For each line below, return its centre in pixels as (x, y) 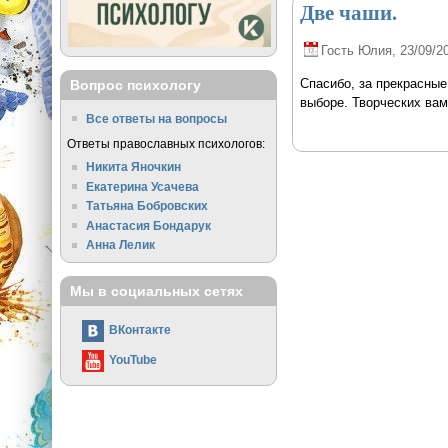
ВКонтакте (139, 330)
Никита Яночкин (134, 166)
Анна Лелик (121, 245)
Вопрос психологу (135, 85)
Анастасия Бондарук (149, 225)
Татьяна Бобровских (147, 206)
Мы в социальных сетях (156, 291)
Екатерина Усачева (143, 186)
